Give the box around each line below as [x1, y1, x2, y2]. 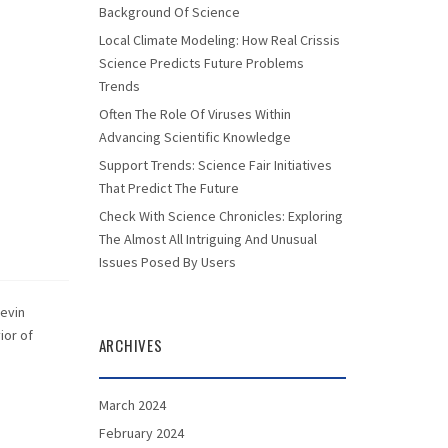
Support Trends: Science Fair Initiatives [98, 156, 332, 174]
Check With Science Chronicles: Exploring [98, 207, 343, 225]
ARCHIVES [98, 334, 163, 356]
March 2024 [98, 396, 166, 414]
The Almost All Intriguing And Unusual [98, 230, 317, 248]
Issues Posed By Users [98, 253, 236, 271]
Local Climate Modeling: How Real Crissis [98, 31, 340, 49]
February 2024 [98, 424, 184, 442]
